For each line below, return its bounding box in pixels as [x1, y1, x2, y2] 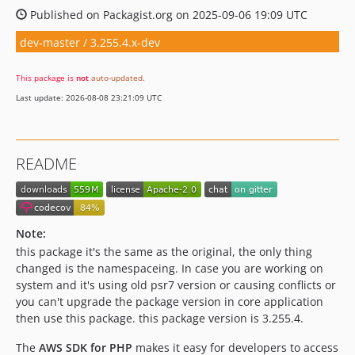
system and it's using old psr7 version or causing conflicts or [16, 277, 336, 292]
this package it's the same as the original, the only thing [16, 243, 312, 259]
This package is [16, 72, 76, 83]
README [16, 153, 77, 174]
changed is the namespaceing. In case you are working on [16, 260, 323, 276]
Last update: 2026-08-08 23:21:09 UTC [16, 92, 162, 103]
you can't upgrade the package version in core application [16, 293, 323, 309]
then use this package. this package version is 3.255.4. [16, 310, 303, 326]
